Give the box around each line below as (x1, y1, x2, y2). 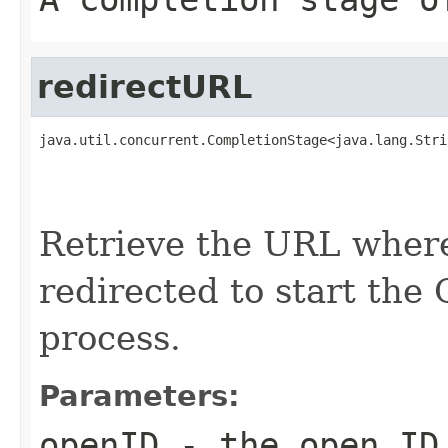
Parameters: (39, 378, 240, 413)
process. (39, 317, 181, 358)
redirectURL (37, 68, 252, 105)
